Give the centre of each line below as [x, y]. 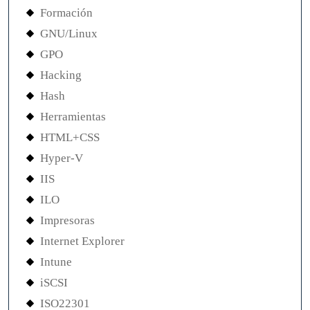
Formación [66, 13]
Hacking [61, 75]
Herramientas [73, 117]
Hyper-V [62, 158]
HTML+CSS [70, 138]
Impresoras [67, 221]
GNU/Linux [69, 34]
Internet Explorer [82, 241]
